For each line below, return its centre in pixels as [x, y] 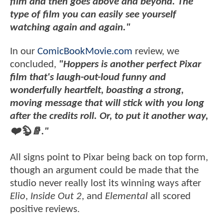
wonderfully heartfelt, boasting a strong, [97, 90]
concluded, [34, 64]
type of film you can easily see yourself [93, 15]
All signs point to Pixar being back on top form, [109, 158]
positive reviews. [45, 210]
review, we [156, 51]
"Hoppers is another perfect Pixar [130, 64]
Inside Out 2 [56, 197]
